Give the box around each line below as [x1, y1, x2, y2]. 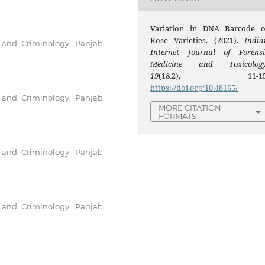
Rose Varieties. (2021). [150, 35, 244, 46]
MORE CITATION [159, 103, 222, 113]
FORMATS [159, 111, 197, 121]
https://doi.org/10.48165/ [150, 82, 238, 93]
